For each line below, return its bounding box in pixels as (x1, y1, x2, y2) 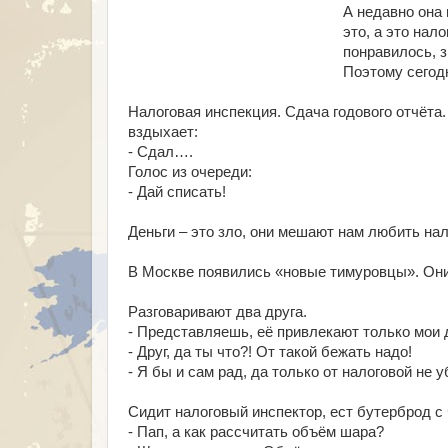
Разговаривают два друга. (128, 304, 307, 320)
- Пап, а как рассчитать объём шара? (128, 424, 384, 440)
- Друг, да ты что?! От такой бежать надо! (128, 344, 412, 360)
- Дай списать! (128, 184, 226, 200)
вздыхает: (128, 124, 198, 140)
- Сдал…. (128, 144, 193, 160)
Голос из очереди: (128, 164, 252, 180)
